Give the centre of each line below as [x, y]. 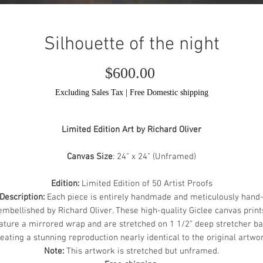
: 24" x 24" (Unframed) [154, 157]
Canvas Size [90, 157]
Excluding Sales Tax [89, 92]
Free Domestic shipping [169, 92]
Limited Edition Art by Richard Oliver [131, 130]
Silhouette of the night [131, 45]
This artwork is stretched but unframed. [141, 251]
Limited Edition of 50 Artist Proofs [147, 184]
